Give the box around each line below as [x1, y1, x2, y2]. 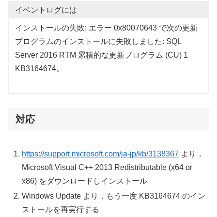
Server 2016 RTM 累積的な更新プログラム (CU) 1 [15, 51, 188, 60]
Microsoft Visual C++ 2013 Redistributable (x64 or [22, 163, 193, 171]
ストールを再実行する [22, 205, 100, 214]
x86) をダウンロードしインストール [22, 176, 148, 185]
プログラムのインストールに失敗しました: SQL [15, 37, 181, 46]
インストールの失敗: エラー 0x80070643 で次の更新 [15, 24, 198, 32]
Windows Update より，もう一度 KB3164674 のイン [22, 191, 206, 200]
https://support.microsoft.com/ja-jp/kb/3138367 [22, 149, 179, 158]
